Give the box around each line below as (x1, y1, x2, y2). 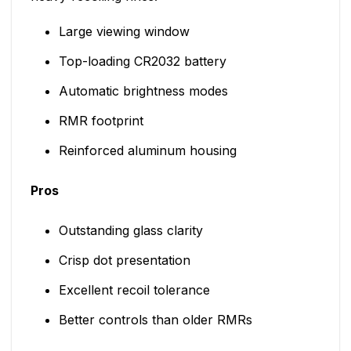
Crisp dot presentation (58, 252, 190, 269)
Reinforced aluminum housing (58, 143, 237, 159)
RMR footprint (58, 113, 143, 129)
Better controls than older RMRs (58, 312, 252, 328)
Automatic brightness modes (58, 83, 228, 100)
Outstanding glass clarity (58, 223, 203, 239)
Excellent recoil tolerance (58, 282, 210, 299)
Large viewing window (58, 24, 190, 40)
